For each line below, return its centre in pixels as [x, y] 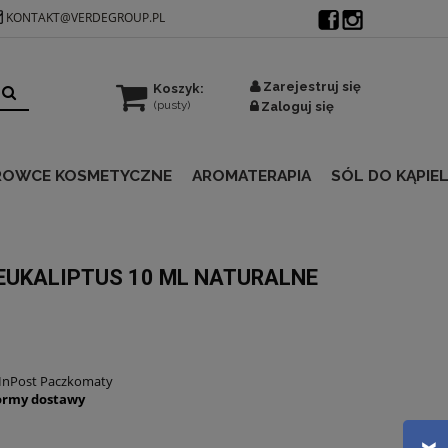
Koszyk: [178, 88]
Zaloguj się [297, 106]
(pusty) [172, 105]
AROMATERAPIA [251, 175]
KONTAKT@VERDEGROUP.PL [86, 17]
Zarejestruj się [312, 86]
